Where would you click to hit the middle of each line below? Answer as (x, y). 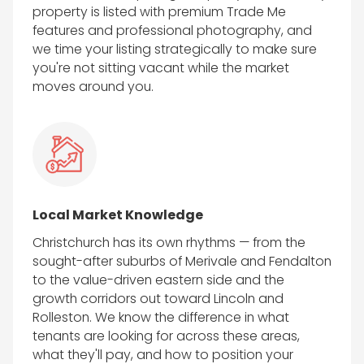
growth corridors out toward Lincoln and (158, 299)
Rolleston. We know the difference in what (160, 318)
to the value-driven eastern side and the (158, 280)
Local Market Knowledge (117, 215)
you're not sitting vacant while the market (160, 68)
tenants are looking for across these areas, (166, 336)
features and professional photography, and (172, 31)
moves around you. (93, 87)
